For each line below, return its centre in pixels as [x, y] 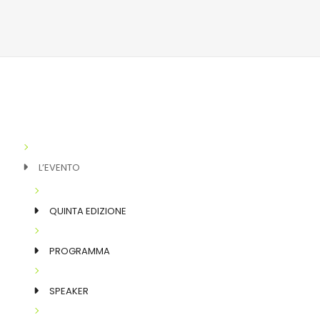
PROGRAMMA [80, 251]
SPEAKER [69, 291]
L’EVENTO [59, 167]
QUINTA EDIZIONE [88, 211]
